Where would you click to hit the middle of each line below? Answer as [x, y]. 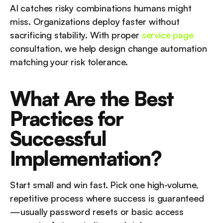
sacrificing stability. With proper [76, 35]
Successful [58, 138]
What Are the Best [92, 99]
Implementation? [85, 158]
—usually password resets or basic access [97, 212]
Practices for [67, 118]
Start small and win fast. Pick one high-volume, [104, 185]
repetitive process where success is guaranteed [107, 198]
